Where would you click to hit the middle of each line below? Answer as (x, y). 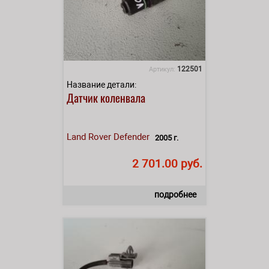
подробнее (175, 194)
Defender (131, 137)
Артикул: (163, 69)
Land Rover (89, 137)
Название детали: (101, 84)
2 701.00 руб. (167, 163)
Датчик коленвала (106, 97)
